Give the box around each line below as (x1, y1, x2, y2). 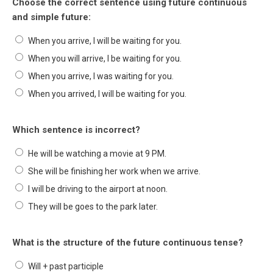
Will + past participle (28, 261, 104, 271)
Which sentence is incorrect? (12, 124, 140, 135)
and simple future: (12, 12, 91, 23)
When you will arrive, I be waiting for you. (28, 54, 182, 63)
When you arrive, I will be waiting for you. (28, 36, 182, 46)
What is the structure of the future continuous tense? (12, 237, 243, 248)
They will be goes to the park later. (28, 202, 158, 211)
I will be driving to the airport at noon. (28, 184, 168, 194)
